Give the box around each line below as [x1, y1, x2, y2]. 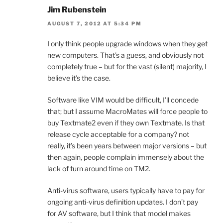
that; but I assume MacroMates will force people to [47, 107, 208, 116]
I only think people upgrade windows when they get [47, 39, 208, 48]
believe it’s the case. [47, 74, 111, 83]
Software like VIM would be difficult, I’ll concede [47, 96, 199, 105]
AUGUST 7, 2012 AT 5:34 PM [47, 20, 142, 27]
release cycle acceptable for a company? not [47, 130, 189, 139]
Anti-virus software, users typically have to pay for [47, 186, 205, 195]
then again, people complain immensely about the [47, 153, 204, 162]
